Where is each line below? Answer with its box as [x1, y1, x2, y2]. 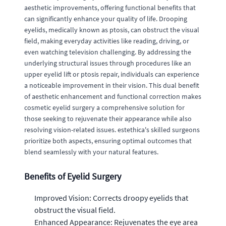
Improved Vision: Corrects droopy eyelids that [34, 193, 188, 203]
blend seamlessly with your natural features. [24, 147, 158, 156]
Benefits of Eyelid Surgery [24, 171, 121, 182]
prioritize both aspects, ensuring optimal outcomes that [24, 136, 192, 145]
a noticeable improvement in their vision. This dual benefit [24, 81, 199, 90]
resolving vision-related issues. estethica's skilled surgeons [24, 125, 200, 134]
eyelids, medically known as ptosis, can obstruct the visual [24, 25, 199, 34]
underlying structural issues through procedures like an [24, 59, 191, 68]
